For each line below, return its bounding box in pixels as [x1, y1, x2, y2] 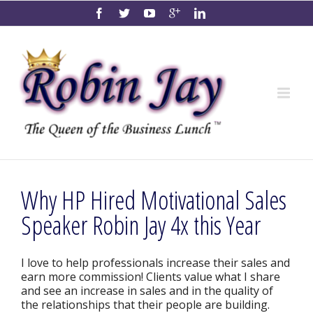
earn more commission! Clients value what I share [21, 269, 280, 284]
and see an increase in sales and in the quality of [21, 283, 273, 298]
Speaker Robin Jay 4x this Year [21, 208, 261, 242]
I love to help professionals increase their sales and [21, 255, 290, 270]
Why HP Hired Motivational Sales [21, 183, 286, 217]
